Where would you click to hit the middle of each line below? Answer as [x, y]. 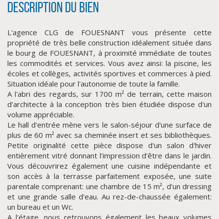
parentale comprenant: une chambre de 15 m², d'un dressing [109, 186]
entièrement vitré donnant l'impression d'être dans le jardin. [109, 155]
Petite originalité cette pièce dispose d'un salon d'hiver [109, 145]
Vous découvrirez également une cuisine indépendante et [109, 166]
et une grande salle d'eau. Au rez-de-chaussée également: [109, 197]
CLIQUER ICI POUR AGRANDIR [109, 108]
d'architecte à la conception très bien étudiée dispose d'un [109, 104]
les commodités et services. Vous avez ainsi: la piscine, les [109, 63]
